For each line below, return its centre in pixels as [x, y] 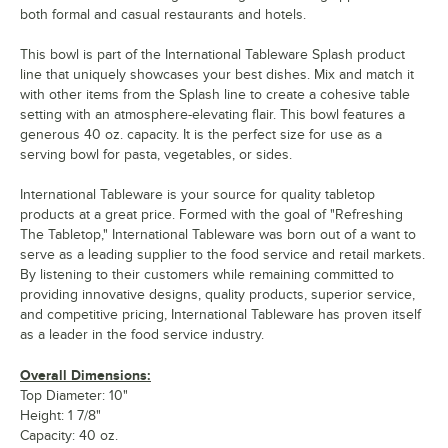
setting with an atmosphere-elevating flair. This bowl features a [212, 114]
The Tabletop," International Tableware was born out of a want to [218, 234]
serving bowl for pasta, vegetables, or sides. [156, 154]
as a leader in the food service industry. [142, 334]
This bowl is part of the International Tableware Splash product [212, 54]
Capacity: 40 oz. [69, 435]
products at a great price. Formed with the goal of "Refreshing [211, 214]
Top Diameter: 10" [74, 395]
